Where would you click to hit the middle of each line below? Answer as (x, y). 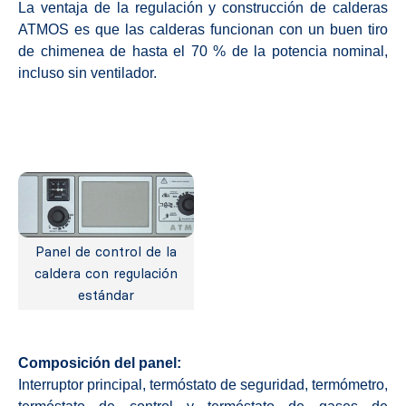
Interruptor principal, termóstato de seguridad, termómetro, (203, 384)
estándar (106, 295)
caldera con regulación (106, 273)
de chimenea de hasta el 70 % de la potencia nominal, (203, 51)
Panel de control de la (106, 251)
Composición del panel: (100, 362)
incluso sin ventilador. (87, 72)
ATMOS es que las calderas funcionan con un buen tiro (203, 29)
